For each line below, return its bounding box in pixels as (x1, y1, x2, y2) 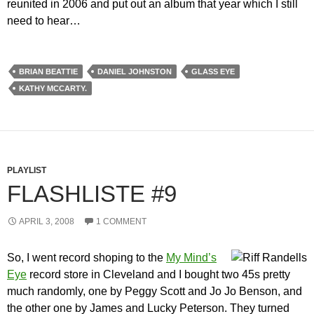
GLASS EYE (191, 67, 235, 76)
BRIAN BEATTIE (19, 67, 78, 76)
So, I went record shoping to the (7, 252, 166, 264)
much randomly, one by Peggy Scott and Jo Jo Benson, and (7, 285, 302, 298)
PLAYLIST (7, 165, 46, 176)
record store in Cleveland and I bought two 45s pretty (27, 268, 290, 281)
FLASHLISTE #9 (7, 181, 177, 207)
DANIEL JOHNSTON (97, 67, 172, 76)
